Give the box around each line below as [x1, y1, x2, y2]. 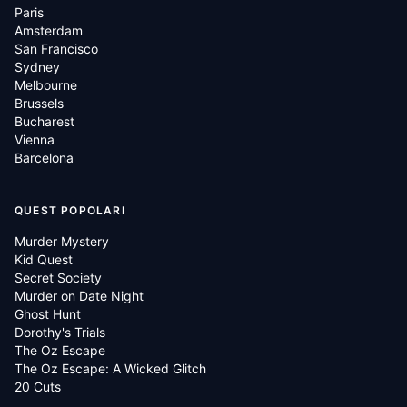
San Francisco [15, 41, 98, 56]
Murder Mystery [15, 233, 109, 249]
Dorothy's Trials [15, 324, 105, 340]
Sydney [15, 59, 60, 74]
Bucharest [15, 114, 74, 129]
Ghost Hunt [15, 306, 81, 322]
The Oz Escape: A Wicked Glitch [15, 361, 206, 376]
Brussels [15, 95, 64, 111]
